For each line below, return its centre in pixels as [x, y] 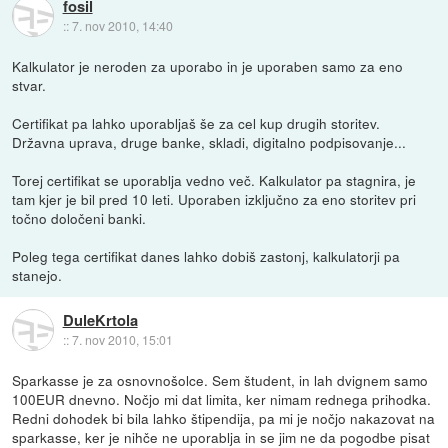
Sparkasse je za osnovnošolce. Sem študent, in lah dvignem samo [220, 379]
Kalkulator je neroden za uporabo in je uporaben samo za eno [208, 65]
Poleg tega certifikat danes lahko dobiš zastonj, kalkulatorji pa [206, 255]
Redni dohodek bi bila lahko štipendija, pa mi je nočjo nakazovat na [224, 417]
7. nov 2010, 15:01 [122, 340]
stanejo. [37, 274]
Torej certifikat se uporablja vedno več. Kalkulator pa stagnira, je [214, 179]
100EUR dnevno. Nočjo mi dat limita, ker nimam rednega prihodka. [222, 398]
